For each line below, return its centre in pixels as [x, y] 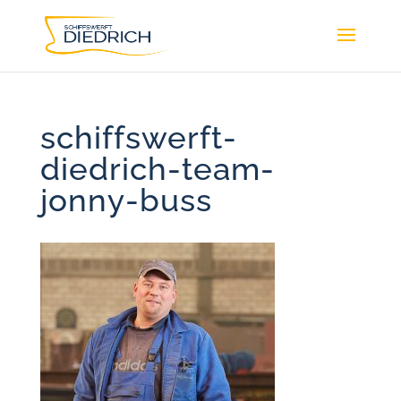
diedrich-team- [157, 169]
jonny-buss [126, 200]
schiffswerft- [138, 137]
